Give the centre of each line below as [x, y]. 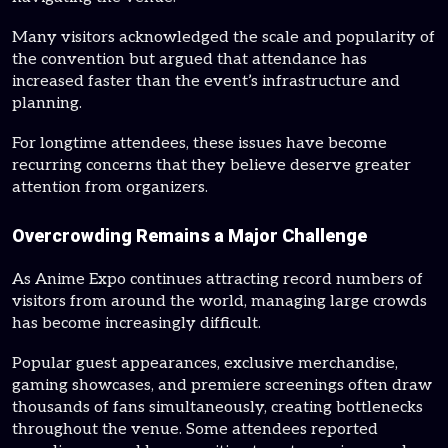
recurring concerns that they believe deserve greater [211, 165]
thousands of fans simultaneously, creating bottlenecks [217, 407]
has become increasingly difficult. [136, 323]
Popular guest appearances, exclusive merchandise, [205, 363]
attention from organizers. [110, 187]
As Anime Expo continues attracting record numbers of [217, 279]
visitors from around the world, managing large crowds [219, 301]
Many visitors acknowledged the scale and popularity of [223, 37]
